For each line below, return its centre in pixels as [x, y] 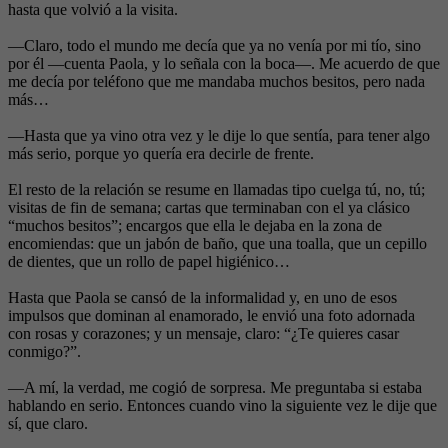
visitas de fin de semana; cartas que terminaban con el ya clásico [209, 208]
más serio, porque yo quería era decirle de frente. [161, 154]
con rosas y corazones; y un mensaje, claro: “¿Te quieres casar [203, 334]
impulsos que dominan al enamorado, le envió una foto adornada [211, 316]
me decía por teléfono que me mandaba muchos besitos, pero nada [216, 82]
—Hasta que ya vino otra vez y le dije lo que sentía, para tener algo [219, 136]
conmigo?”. [44, 352]
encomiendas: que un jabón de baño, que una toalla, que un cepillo [217, 244]
